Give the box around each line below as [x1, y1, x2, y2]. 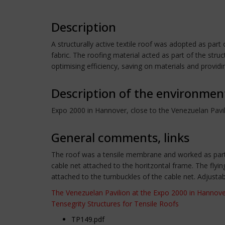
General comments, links [51, 129, 189, 146]
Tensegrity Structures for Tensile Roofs [51, 199, 179, 208]
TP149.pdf [71, 214, 104, 224]
